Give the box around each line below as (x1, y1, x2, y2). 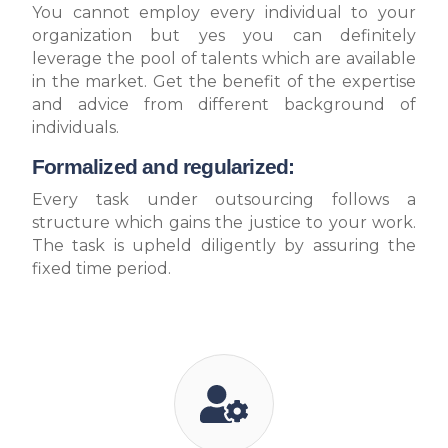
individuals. (32, 118, 119, 137)
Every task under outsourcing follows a (32, 190, 416, 209)
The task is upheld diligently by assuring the (32, 236, 416, 255)
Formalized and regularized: (32, 155, 295, 179)
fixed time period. (32, 259, 171, 278)
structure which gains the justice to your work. (32, 213, 416, 232)
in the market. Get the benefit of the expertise (32, 72, 416, 91)
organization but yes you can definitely (32, 26, 416, 45)
